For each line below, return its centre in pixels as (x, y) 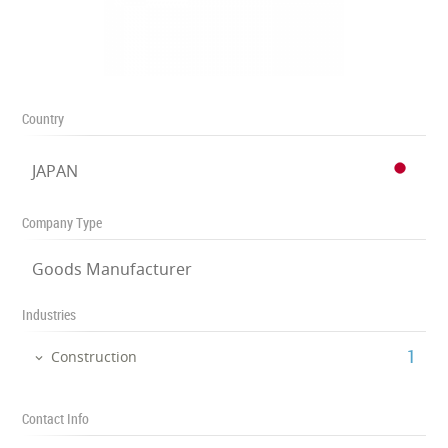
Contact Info (56, 418)
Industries (49, 314)
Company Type (62, 222)
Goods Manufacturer (112, 269)
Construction (94, 356)
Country (43, 118)
